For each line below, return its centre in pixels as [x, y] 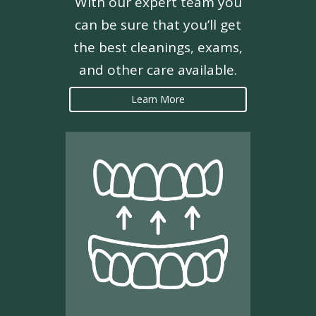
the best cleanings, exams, [158, 48]
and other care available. [158, 70]
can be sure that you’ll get [158, 25]
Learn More [158, 99]
